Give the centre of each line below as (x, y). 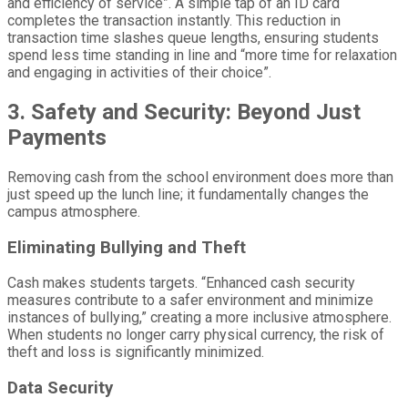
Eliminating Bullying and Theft (127, 247)
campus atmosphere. (74, 211)
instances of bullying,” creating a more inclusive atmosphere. (199, 318)
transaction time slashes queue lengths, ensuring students (193, 38)
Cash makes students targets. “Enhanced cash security (181, 283)
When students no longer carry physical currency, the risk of (196, 335)
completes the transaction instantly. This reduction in (174, 20)
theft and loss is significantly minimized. (136, 352)
